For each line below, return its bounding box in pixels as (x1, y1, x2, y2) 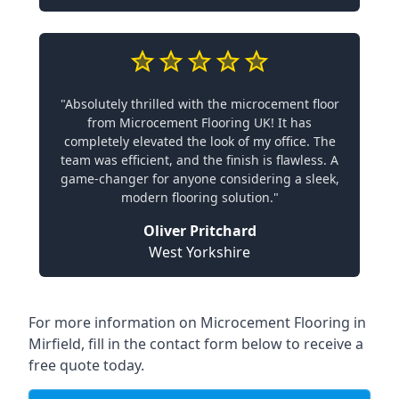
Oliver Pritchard (142, 221, 256, 240)
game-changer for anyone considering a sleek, (60, 170, 339, 187)
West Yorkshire (149, 242, 250, 262)
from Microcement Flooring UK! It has (87, 114, 312, 131)
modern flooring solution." (120, 189, 279, 206)
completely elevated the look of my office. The (63, 133, 336, 150)
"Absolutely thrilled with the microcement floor (60, 95, 339, 112)
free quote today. (28, 355, 144, 375)
